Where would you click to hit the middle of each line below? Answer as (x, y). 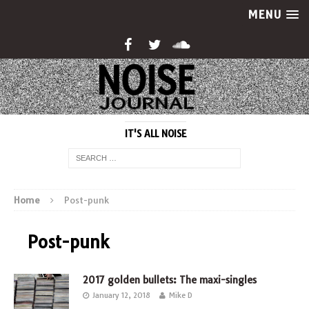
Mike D (181, 295)
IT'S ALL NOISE (155, 133)
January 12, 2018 (121, 295)
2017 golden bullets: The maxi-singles (170, 280)
